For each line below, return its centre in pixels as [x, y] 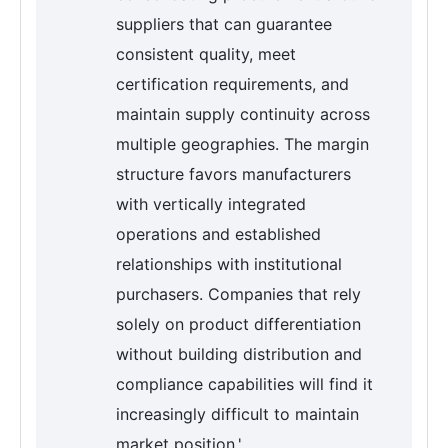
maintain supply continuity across [243, 113]
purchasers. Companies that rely [238, 293]
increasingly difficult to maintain [237, 413]
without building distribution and [239, 353]
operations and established [218, 233]
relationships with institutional [229, 263]
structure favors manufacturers [233, 173]
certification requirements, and [232, 83]
